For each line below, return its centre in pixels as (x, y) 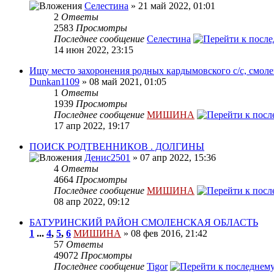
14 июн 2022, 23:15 (94, 50)
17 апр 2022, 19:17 (92, 126)
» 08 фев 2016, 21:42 (164, 234)
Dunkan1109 (54, 82)
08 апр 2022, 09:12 (92, 202)
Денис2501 (107, 158)
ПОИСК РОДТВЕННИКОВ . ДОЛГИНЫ (117, 147)
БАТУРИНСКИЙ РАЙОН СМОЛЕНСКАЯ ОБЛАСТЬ (144, 223)
